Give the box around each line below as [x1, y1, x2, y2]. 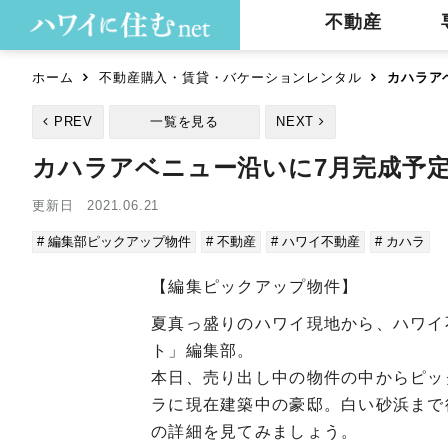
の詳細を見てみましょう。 [151, 423, 359, 440]
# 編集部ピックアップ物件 [37, 234, 191, 249]
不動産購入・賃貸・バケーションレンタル [99, 70, 362, 85]
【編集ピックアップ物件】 [151, 278, 359, 295]
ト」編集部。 [151, 342, 255, 359]
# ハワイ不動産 [271, 234, 360, 249]
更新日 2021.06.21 [32, 198, 160, 213]
